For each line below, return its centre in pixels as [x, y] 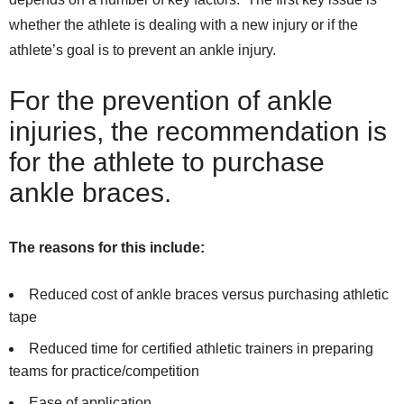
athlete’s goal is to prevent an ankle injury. [142, 50]
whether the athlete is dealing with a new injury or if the [184, 25]
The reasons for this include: [107, 248]
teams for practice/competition [104, 372]
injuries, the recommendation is [198, 132]
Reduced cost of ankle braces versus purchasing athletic [209, 295]
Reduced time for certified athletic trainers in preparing [201, 349]
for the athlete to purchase [167, 162]
